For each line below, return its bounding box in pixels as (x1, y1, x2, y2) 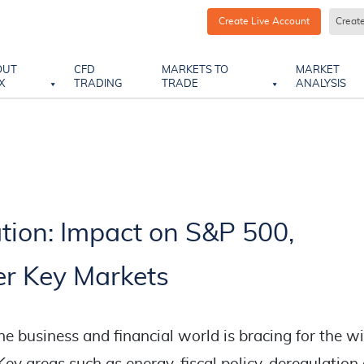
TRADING (73, 79, 123, 89)
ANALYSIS (295, 79, 346, 89)
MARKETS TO (162, 65, 229, 76)
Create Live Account (218, 16, 310, 26)
